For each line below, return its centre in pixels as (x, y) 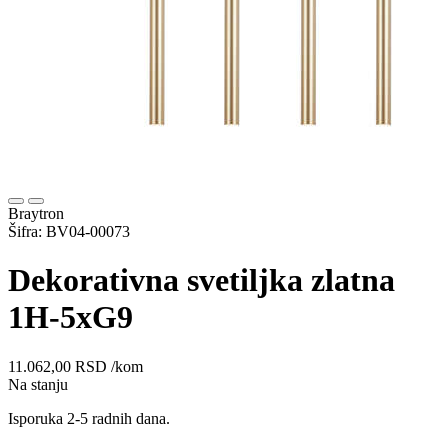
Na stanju (38, 384)
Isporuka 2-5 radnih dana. (89, 418)
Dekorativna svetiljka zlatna (201, 280)
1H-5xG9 (70, 317)
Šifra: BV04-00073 (69, 232)
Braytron (36, 214)
